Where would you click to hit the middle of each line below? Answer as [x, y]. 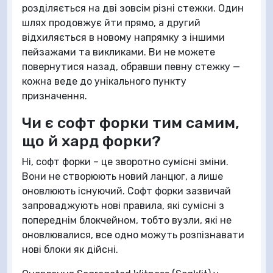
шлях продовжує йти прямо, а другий [111, 23]
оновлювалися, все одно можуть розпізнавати [133, 235]
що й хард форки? [91, 140]
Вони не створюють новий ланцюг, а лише [122, 176]
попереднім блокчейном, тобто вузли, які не [127, 220]
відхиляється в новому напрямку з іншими [123, 37]
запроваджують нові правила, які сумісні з [123, 205]
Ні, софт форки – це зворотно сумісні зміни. [125, 161]
